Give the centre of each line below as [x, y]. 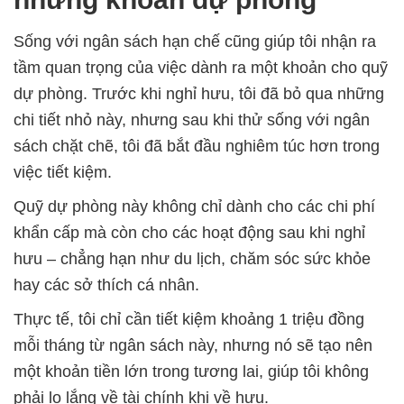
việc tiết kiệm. [63, 173]
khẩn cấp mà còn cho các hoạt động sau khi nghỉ [189, 233]
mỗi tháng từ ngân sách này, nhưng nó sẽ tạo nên [193, 346]
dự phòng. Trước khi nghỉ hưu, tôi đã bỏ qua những [199, 94]
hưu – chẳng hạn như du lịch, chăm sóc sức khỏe [192, 259]
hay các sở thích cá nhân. [106, 285]
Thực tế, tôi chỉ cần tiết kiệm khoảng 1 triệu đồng [189, 320]
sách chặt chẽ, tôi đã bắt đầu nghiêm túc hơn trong [197, 147]
